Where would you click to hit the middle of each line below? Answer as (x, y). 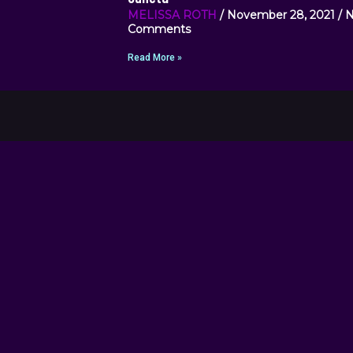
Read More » (155, 58)
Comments (159, 30)
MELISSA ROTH (172, 15)
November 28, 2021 (281, 15)
